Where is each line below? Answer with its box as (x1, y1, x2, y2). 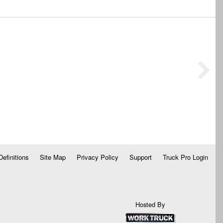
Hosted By (135, 200, 165, 210)
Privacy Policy (76, 152, 118, 162)
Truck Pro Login (162, 152, 208, 162)
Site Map (39, 152, 66, 162)
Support (129, 152, 152, 162)
